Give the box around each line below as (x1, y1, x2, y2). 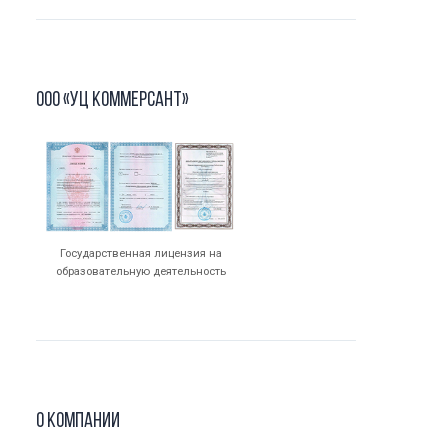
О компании (36, 410, 120, 432)
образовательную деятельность (56, 263, 226, 278)
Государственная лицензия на (60, 245, 222, 260)
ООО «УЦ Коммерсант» (36, 90, 189, 111)
